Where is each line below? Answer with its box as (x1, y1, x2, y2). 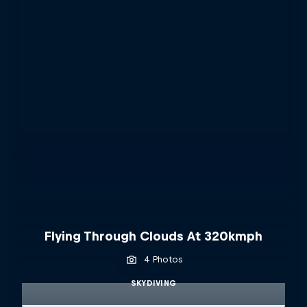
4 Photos (143, 254, 182, 265)
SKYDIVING (130, 278, 177, 287)
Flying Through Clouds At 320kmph (44, 228, 262, 243)
